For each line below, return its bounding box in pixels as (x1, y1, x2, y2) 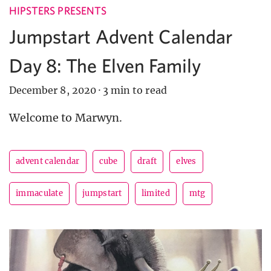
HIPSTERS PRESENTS (9, 4, 106, 18)
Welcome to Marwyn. (9, 111, 122, 125)
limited (141, 188, 170, 199)
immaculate (16, 188, 63, 199)
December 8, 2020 (9, 84, 96, 97)
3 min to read (103, 84, 167, 97)
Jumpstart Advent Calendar (9, 25, 233, 48)
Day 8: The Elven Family (9, 54, 201, 77)
